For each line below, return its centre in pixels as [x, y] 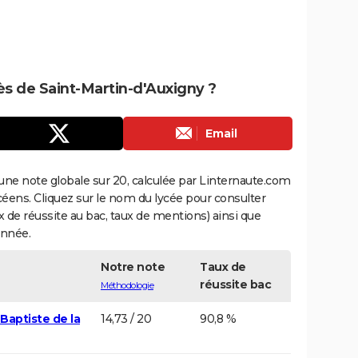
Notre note [133, 267]
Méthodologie [127, 285]
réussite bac [235, 284]
